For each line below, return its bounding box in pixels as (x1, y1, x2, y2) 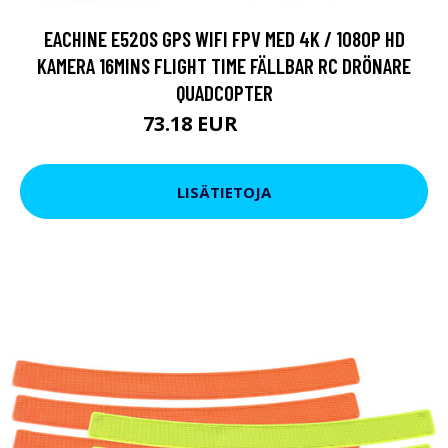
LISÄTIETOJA (177, 181, 271, 202)
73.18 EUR (142, 110, 243, 137)
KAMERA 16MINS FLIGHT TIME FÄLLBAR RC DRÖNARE (37, 53, 411, 78)
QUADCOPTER (175, 80, 273, 105)
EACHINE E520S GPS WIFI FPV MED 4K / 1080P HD (43, 26, 405, 51)
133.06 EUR (242, 118, 306, 135)
